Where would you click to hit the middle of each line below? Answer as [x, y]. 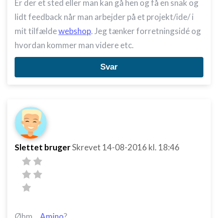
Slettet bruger [43, 147]
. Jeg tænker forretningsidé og [146, 31]
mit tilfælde [36, 31]
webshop [75, 31]
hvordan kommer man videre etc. [75, 45]
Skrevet [87, 147]
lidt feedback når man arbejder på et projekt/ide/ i [104, 17]
